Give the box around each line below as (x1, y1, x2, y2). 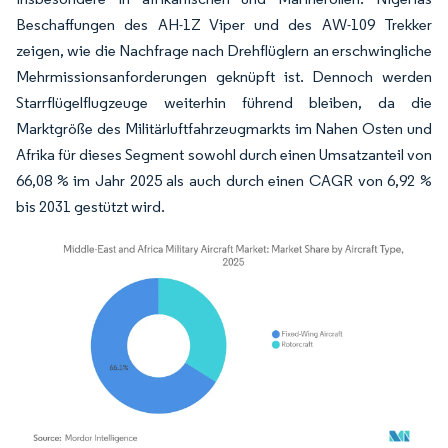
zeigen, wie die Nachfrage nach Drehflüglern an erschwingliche (16, 41, 432, 60)
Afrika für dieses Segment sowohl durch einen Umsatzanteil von (16, 145, 432, 164)
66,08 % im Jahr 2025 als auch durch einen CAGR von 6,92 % (16, 171, 432, 190)
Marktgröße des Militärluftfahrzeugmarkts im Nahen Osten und (16, 119, 432, 138)
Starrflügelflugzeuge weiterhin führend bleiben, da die (16, 93, 432, 112)
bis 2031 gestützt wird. (16, 197, 165, 216)
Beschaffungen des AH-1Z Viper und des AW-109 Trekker (16, 15, 432, 34)
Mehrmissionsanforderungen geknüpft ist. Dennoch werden (16, 67, 432, 86)
